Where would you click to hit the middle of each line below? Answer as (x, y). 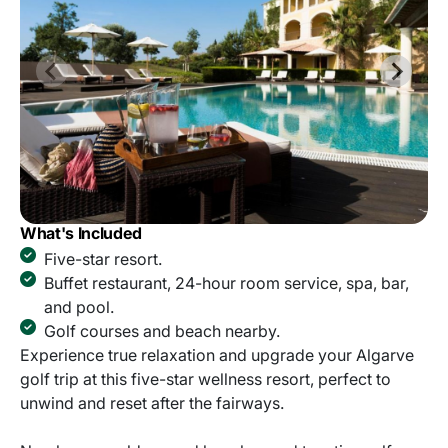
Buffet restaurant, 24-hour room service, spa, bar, (226, 283)
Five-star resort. (103, 259)
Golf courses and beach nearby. (162, 331)
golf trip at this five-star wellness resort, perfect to (205, 379)
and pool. (79, 307)
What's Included (81, 233)
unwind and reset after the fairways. (154, 403)
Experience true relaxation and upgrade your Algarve (217, 355)
